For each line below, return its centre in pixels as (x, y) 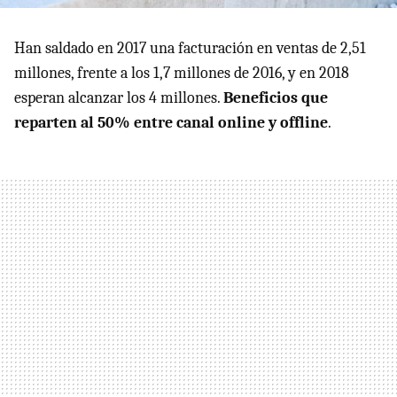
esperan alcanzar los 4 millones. (119, 98)
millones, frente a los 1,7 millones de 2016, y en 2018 (182, 73)
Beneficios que (276, 98)
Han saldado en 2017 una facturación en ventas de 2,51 (190, 48)
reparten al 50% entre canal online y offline (171, 123)
